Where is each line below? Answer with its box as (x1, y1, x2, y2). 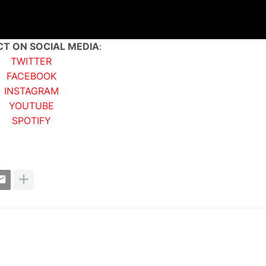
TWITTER (11, 55, 52, 67)
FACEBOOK (6, 69, 56, 82)
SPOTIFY (11, 114, 51, 126)
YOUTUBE (8, 99, 54, 112)
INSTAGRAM (4, 84, 59, 97)
